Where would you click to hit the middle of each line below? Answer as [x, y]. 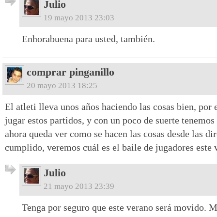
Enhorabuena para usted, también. [88, 39]
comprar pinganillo [70, 72]
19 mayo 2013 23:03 [79, 17]
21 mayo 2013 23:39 [79, 186]
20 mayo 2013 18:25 [62, 85]
